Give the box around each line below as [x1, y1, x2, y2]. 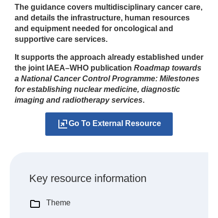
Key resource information [29, 172, 146, 185]
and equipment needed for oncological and [15, 24, 173, 33]
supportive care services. [15, 35, 108, 44]
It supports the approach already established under [15, 53, 203, 61]
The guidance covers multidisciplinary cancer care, [15, 3, 202, 12]
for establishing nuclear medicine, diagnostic [15, 85, 180, 93]
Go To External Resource [69, 119, 161, 128]
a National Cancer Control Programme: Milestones [15, 74, 200, 83]
